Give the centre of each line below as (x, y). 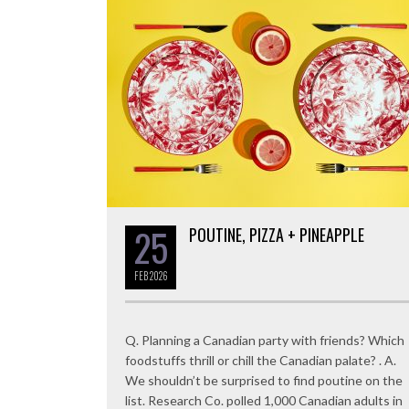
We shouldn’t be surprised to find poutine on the (264, 380)
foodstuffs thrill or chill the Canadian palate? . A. (261, 360)
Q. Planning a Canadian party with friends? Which (265, 340)
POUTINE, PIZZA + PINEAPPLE (277, 234)
